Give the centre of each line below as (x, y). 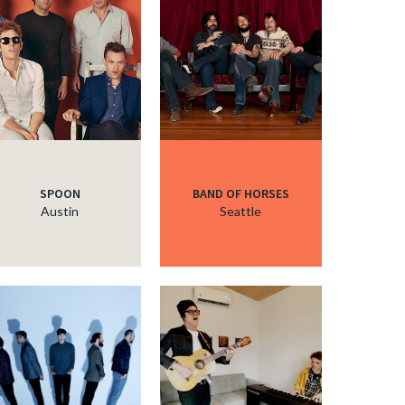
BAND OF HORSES (240, 194)
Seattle (241, 212)
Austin (60, 212)
